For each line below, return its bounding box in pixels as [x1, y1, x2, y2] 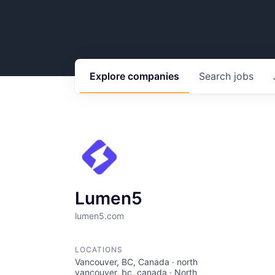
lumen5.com [75, 211, 124, 221]
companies [128, 70, 179, 82]
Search [199, 70, 234, 82]
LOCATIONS [75, 245, 123, 254]
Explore [90, 70, 128, 82]
